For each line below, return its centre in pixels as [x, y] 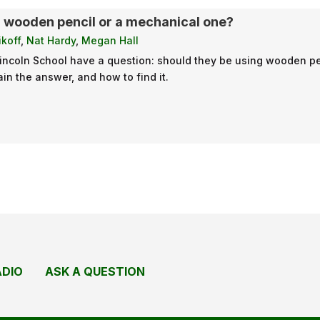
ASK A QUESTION [95, 272]
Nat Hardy [51, 41]
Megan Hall [110, 41]
